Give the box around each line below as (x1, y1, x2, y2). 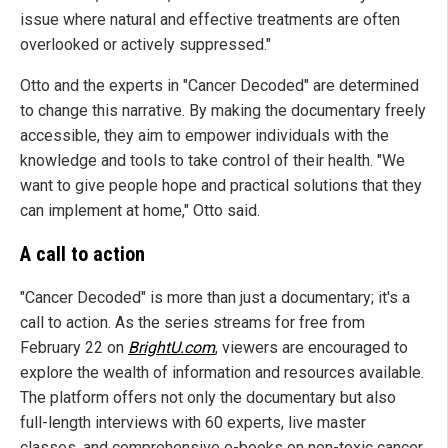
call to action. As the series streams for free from (20, 312, 365, 332)
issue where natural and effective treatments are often (20, 9, 400, 29)
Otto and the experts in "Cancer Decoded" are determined (20, 75, 419, 95)
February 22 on (20, 337, 128, 357)
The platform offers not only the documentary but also (20, 387, 396, 407)
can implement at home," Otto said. (20, 200, 260, 220)
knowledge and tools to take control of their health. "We (20, 150, 405, 170)
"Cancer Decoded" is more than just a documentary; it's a (20, 287, 410, 307)
